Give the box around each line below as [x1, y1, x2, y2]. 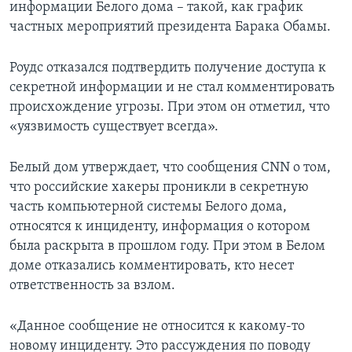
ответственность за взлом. [9, 278, 175, 294]
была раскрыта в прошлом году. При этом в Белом [9, 239, 325, 255]
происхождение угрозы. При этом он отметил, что [9, 100, 330, 115]
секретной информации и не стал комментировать [9, 80, 335, 96]
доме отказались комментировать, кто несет [9, 258, 294, 274]
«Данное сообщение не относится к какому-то [9, 319, 305, 335]
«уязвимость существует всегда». [9, 119, 218, 135]
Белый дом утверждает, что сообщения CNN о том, [9, 160, 331, 176]
